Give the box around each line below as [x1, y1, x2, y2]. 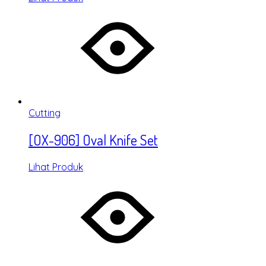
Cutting [28, 107, 61, 119]
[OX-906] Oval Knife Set [28, 131, 158, 150]
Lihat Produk [28, 161, 83, 173]
